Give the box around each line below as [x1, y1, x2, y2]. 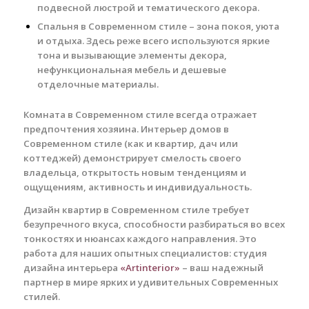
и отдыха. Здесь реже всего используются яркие [37, 34, 270, 48]
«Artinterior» [119, 261, 180, 274]
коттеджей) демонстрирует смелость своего [23, 152, 241, 165]
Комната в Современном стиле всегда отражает [23, 108, 257, 121]
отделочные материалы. [37, 78, 159, 91]
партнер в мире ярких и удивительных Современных [23, 275, 278, 288]
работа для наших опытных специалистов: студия [23, 246, 267, 259]
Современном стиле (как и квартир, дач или [23, 137, 238, 150]
